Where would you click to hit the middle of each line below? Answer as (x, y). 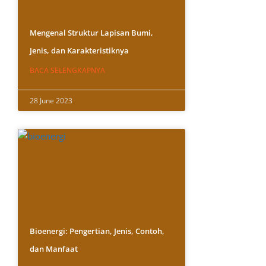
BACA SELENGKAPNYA (68, 71)
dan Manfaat (54, 248)
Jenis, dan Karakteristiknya (80, 51)
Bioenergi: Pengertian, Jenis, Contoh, (97, 231)
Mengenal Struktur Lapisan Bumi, (92, 33)
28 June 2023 (51, 101)
